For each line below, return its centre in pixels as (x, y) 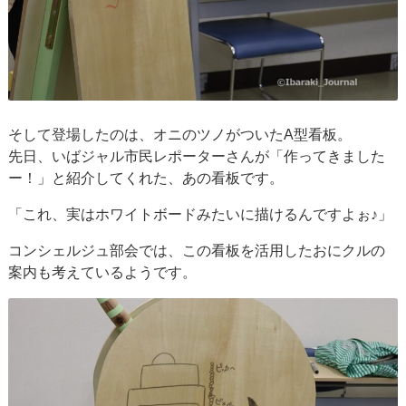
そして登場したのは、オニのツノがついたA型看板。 (180, 134)
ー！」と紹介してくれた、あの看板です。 (146, 178)
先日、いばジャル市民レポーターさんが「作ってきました (197, 156)
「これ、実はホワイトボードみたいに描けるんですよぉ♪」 (201, 214)
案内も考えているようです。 (103, 272)
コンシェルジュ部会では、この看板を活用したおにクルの (197, 250)
